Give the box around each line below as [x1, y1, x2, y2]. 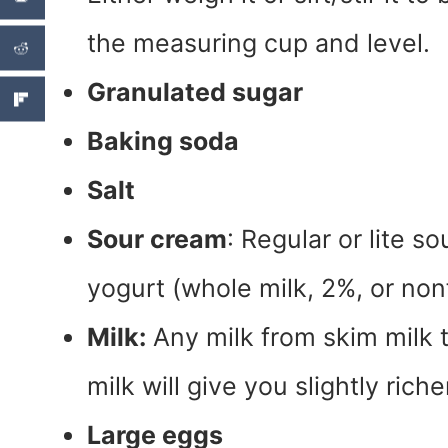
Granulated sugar [87, 77, 303, 108]
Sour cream [87, 224, 227, 255]
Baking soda [87, 126, 239, 157]
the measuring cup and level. [87, 28, 430, 59]
